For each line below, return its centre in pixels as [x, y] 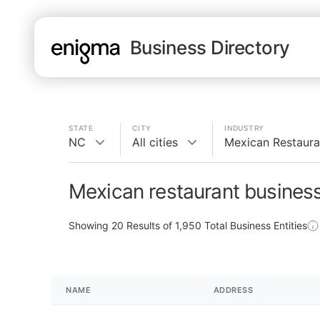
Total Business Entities [254, 225]
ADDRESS [233, 290]
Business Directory [210, 47]
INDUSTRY [244, 128]
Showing [90, 225]
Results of [149, 225]
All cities [155, 142]
